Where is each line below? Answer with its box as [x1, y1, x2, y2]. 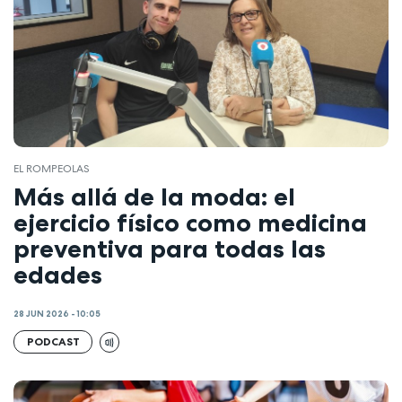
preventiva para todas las [13, 232, 326, 264]
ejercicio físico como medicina [13, 206, 367, 238]
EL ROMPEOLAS [13, 162, 90, 177]
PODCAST [26, 335, 80, 349]
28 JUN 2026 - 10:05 [13, 309, 100, 320]
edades [13, 258, 102, 290]
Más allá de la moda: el [13, 180, 295, 212]
